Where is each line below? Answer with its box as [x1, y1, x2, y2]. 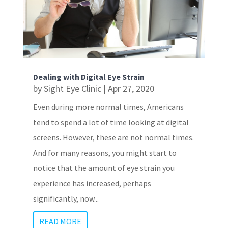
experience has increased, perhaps [33, 178, 151, 189]
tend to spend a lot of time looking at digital [33, 117, 189, 128]
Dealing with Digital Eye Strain [33, 72, 145, 82]
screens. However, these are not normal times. [33, 132, 194, 143]
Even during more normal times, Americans [33, 102, 184, 112]
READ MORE [39, 216, 81, 227]
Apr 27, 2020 [107, 82, 154, 95]
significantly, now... [33, 193, 99, 204]
